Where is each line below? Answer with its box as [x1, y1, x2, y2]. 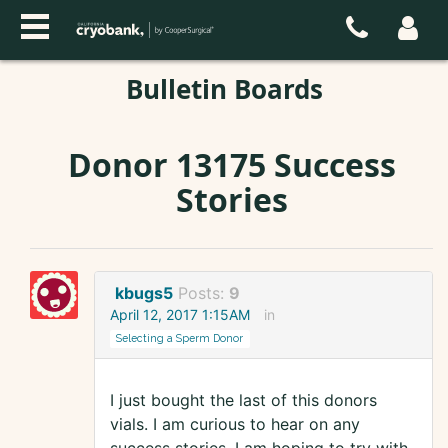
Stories [175, 178, 288, 221]
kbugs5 [115, 283, 173, 304]
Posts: [178, 283, 229, 304]
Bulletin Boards [125, 71, 323, 107]
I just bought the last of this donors [110, 390, 377, 411]
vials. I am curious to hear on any [110, 414, 360, 435]
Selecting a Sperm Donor [116, 332, 244, 345]
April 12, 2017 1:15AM [110, 306, 250, 324]
